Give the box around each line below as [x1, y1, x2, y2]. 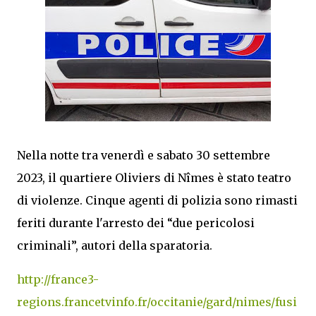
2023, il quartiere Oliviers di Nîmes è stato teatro [17, 171, 291, 185]
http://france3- [17, 272, 99, 286]
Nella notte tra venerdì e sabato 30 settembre [17, 148, 270, 162]
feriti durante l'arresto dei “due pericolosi [17, 216, 255, 230]
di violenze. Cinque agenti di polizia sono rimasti [17, 193, 298, 207]
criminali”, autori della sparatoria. [17, 238, 212, 253]
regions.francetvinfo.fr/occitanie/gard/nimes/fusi [17, 295, 297, 309]
